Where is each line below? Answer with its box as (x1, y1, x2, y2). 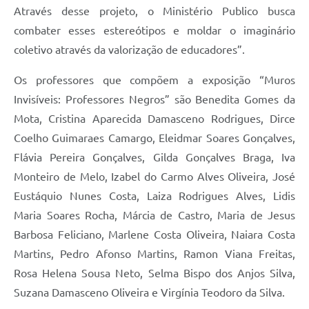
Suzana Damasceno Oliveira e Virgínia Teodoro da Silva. (14, 286, 285, 299)
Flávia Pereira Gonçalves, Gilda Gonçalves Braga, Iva (14, 151, 295, 164)
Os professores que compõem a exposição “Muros (14, 74, 295, 87)
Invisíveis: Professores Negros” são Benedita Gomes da (14, 93, 295, 106)
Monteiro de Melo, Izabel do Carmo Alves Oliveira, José (14, 170, 295, 183)
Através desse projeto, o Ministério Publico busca (14, 5, 295, 18)
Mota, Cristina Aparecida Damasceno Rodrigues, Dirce (14, 112, 295, 126)
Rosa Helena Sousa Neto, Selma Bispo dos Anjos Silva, (14, 267, 295, 280)
